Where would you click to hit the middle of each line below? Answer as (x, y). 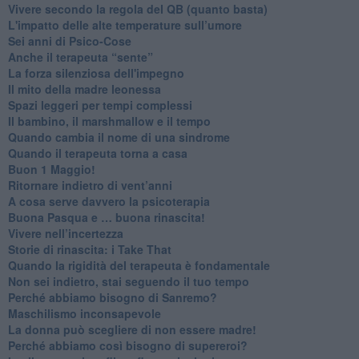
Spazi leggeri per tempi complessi (100, 105)
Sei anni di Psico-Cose (69, 40)
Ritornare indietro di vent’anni (90, 185)
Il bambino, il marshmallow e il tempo (109, 121)
